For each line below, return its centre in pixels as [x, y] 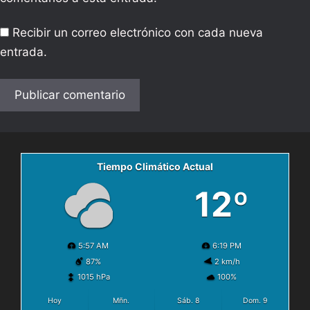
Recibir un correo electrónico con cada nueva [138, 33]
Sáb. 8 [188, 301]
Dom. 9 [255, 301]
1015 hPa [93, 277]
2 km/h [227, 261]
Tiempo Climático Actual [155, 167]
